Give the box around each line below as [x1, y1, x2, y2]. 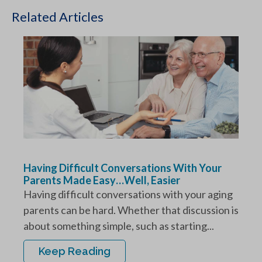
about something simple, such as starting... [23, 219, 214, 232]
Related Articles [12, 9, 104, 25]
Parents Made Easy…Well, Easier [23, 174, 182, 187]
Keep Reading [39, 245, 111, 257]
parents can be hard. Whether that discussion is [23, 204, 239, 216]
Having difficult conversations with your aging [23, 188, 233, 201]
